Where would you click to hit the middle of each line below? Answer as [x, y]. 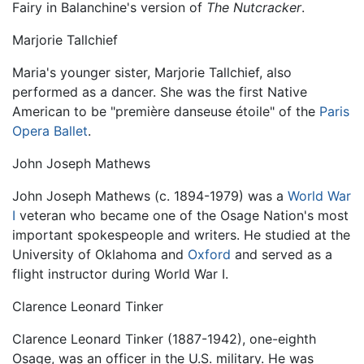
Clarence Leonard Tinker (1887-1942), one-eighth [164, 339]
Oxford [209, 255]
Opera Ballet [50, 131]
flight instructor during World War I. [120, 274]
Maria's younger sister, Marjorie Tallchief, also [152, 73]
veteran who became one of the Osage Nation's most [182, 216]
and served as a [282, 255]
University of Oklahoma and [100, 255]
